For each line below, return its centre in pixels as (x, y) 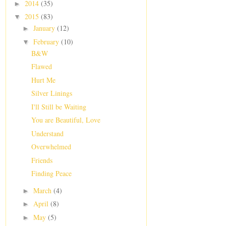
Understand (47, 133)
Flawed (41, 67)
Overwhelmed (51, 147)
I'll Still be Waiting (59, 106)
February (47, 41)
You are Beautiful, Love (66, 120)
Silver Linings (51, 93)
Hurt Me (43, 80)
